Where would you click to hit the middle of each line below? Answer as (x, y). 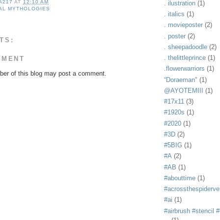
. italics (174, 14)
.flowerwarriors (184, 69)
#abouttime (180, 178)
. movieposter (183, 25)
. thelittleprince (185, 58)
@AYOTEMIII (184, 90)
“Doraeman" (181, 80)
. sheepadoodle (186, 47)
